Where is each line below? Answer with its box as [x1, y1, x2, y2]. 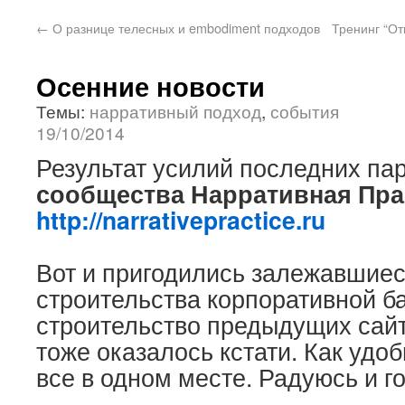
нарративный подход [89, 99, 261, 123]
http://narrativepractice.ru [36, 202, 325, 237]
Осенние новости [36, 67, 265, 105]
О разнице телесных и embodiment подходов [49, 18, 320, 37]
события [270, 99, 339, 123]
